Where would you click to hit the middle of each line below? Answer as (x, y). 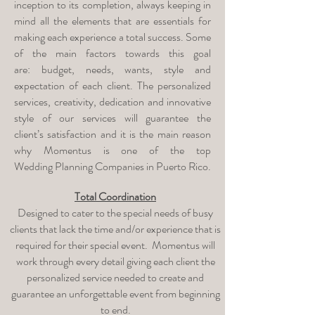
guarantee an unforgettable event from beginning (115, 294)
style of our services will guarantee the (112, 118)
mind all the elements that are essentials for (112, 21)
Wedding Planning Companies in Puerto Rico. (112, 166)
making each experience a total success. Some (112, 37)
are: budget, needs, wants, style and (112, 69)
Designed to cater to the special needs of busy (115, 213)
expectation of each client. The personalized (112, 85)
